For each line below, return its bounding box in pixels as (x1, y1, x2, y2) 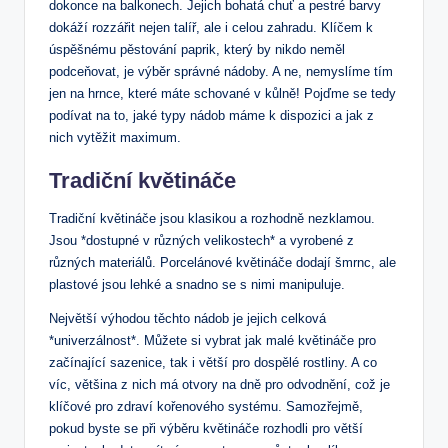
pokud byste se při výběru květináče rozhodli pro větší (49, 421, 363, 437)
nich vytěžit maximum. (49, 130, 181, 146)
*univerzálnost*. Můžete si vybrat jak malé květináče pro (49, 333, 376, 349)
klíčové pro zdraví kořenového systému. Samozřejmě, (49, 399, 363, 415)
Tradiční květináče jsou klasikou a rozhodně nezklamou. (49, 211, 375, 227)
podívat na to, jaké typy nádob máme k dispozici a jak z (49, 108, 374, 124)
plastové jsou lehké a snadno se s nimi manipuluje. (49, 277, 345, 293)
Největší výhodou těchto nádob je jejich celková (49, 311, 326, 327)
